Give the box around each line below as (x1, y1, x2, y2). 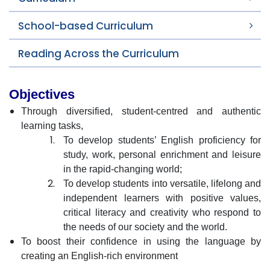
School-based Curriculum (18, 19, 153, 33)
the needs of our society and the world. (63, 222, 227, 232)
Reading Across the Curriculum (18, 46, 179, 61)
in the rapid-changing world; (63, 164, 182, 174)
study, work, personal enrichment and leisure (63, 149, 261, 160)
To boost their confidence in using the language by (21, 236, 261, 246)
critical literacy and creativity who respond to (63, 207, 261, 218)
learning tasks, (21, 121, 83, 131)
